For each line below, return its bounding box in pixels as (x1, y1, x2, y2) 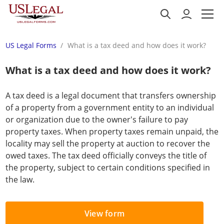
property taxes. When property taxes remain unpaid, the (5, 126, 218, 137)
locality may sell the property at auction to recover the (5, 138, 210, 149)
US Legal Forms (5, 40, 56, 50)
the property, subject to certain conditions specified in (5, 162, 210, 173)
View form (84, 208, 125, 219)
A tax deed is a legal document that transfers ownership (5, 90, 216, 101)
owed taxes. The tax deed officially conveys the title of (5, 150, 206, 161)
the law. (5, 174, 34, 185)
